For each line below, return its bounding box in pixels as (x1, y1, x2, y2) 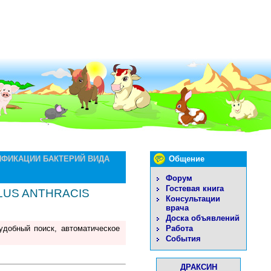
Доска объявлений (166, 214, 240, 223)
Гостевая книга (166, 184, 224, 193)
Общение (169, 154, 204, 163)
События (166, 234, 201, 243)
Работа (166, 224, 193, 233)
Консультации (166, 194, 220, 203)
